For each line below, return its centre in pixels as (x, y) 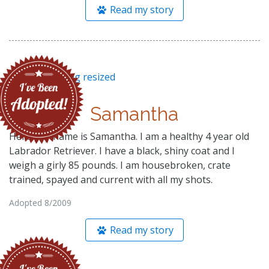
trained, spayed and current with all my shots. (111, 179)
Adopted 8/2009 (40, 202)
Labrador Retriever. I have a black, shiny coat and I (122, 150)
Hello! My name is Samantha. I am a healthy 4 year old (129, 136)
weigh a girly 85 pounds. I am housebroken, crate (120, 165)
